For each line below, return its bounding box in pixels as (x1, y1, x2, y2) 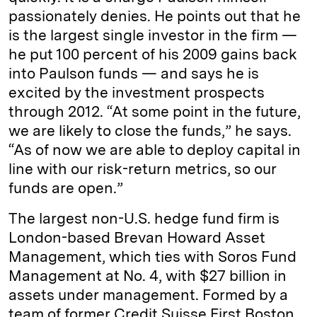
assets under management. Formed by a (8, 286, 288, 304)
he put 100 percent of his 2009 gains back (8, 45, 297, 64)
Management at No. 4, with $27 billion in (8, 267, 287, 285)
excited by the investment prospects (8, 83, 265, 102)
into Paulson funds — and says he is (8, 64, 259, 83)
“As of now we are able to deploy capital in (8, 141, 301, 159)
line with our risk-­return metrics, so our (8, 160, 277, 178)
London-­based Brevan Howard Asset (8, 229, 265, 247)
